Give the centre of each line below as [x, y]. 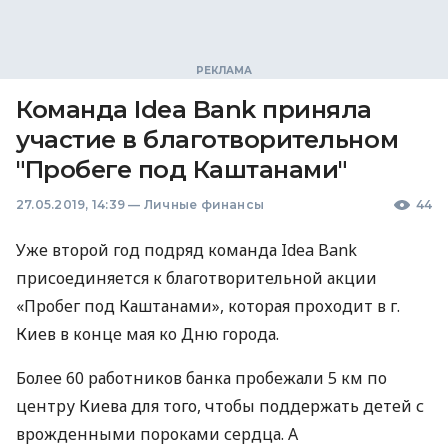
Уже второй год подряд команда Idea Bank [186, 250]
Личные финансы [204, 204]
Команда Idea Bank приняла [194, 109]
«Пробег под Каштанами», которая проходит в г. [208, 306]
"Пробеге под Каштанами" [181, 169]
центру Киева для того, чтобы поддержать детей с [220, 406]
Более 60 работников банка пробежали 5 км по [201, 378]
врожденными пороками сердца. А [157, 434]
